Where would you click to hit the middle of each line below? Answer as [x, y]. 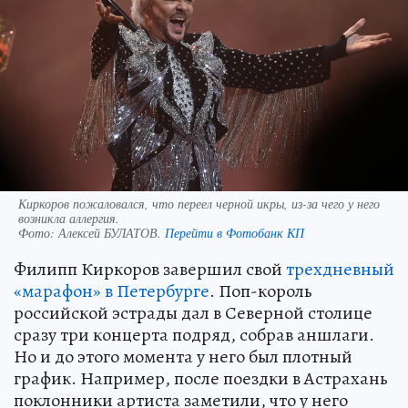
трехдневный [340, 269]
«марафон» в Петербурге [112, 291]
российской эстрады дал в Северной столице [193, 312]
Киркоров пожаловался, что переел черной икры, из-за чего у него [199, 203]
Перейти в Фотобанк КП [235, 232]
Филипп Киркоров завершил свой [150, 269]
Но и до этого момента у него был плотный [183, 356]
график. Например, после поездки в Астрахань [201, 378]
